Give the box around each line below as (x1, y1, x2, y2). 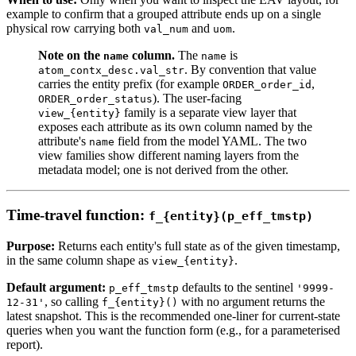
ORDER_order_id (222, 79, 311, 91)
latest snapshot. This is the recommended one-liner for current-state (6, 308, 340, 323)
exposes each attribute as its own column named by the (38, 120, 312, 134)
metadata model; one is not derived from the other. (38, 163, 288, 177)
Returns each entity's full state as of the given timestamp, (55, 238, 340, 253)
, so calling (44, 294, 102, 308)
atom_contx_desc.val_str (38, 64, 184, 77)
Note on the (38, 48, 103, 63)
